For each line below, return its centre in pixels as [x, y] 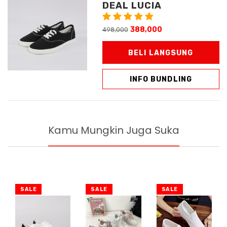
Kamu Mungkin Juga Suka [113, 130]
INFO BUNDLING [161, 79]
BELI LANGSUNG [161, 53]
